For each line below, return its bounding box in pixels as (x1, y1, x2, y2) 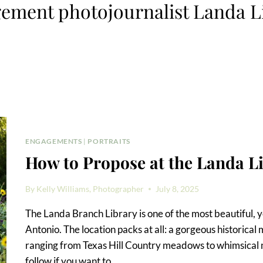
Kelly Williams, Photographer (36, 184, 144, 194)
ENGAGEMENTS (25, 137, 82, 146)
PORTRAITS (87, 137, 130, 146)
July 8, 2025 (156, 184, 200, 194)
